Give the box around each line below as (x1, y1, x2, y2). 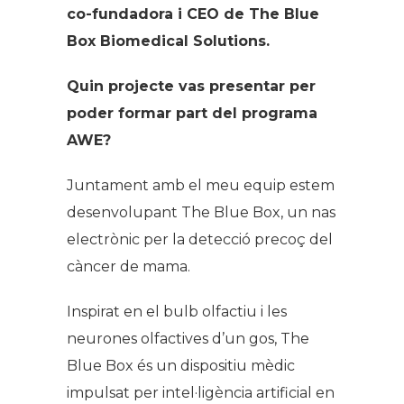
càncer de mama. (67, 257, 190, 275)
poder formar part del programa (67, 104, 317, 122)
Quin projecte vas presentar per (67, 77, 316, 95)
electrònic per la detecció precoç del (67, 230, 333, 248)
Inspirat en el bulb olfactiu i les (67, 302, 287, 320)
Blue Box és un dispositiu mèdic (67, 356, 295, 374)
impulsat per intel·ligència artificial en (67, 383, 335, 401)
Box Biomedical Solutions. (67, 32, 270, 50)
